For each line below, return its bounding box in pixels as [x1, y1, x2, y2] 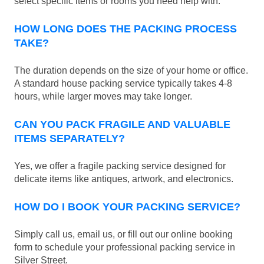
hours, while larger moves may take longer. [14, 91, 192, 102]
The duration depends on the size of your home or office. [14, 65, 248, 76]
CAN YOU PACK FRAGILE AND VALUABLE [14, 118, 230, 131]
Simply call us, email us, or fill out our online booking [14, 229, 233, 239]
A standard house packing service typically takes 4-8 [14, 78, 232, 89]
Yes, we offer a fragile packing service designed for [14, 160, 226, 171]
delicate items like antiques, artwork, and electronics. [14, 173, 233, 184]
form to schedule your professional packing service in [14, 242, 235, 252]
